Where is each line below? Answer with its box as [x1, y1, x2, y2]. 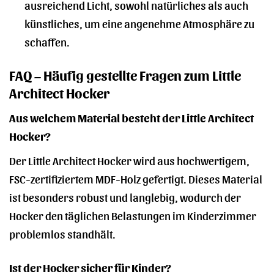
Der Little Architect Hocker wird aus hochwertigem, [9, 152, 250, 167]
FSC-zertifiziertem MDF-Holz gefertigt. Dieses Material [9, 171, 262, 185]
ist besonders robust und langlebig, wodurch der [9, 189, 241, 204]
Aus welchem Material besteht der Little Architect [9, 110, 254, 125]
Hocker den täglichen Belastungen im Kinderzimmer [9, 207, 256, 222]
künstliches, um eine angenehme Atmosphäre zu [24, 15, 254, 30]
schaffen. [24, 34, 70, 48]
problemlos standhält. [9, 226, 116, 240]
